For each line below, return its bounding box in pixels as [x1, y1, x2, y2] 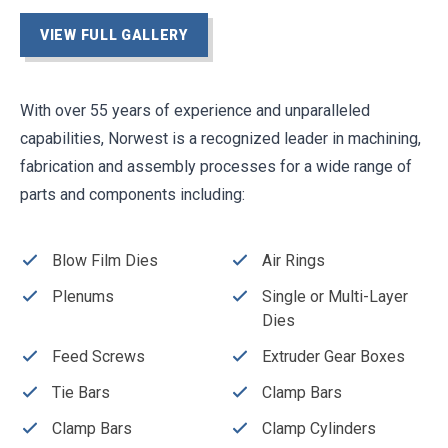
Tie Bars [52, 382, 110, 402]
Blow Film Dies [52, 250, 158, 270]
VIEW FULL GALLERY [40, 26, 188, 43]
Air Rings [262, 250, 325, 270]
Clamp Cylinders [262, 418, 376, 438]
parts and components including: [20, 184, 245, 204]
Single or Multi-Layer [262, 286, 408, 306]
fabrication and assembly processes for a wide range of [20, 156, 412, 176]
